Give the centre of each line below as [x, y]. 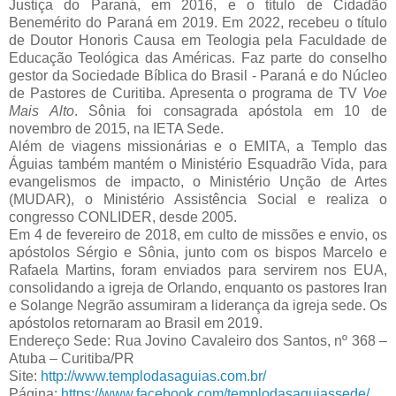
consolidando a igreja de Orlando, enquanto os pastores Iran [198, 288]
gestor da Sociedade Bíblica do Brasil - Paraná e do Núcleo [198, 76]
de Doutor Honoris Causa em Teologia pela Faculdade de [198, 41]
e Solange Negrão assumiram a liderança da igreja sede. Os [198, 306]
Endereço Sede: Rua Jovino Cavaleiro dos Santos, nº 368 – [198, 341]
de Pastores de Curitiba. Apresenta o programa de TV [186, 94]
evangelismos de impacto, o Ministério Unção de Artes [198, 182]
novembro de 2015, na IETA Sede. [116, 129]
